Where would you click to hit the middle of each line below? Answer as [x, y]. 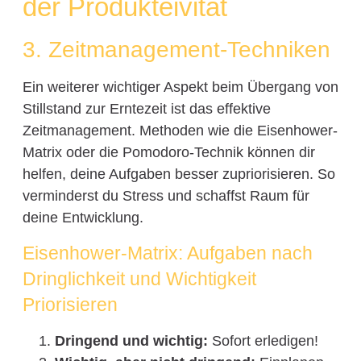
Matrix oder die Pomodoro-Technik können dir [168, 152]
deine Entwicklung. [83, 217]
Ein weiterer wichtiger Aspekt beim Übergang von [180, 87]
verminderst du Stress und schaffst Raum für [166, 195]
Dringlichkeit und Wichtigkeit [139, 279]
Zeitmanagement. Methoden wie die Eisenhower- [180, 130]
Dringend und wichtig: [131, 341]
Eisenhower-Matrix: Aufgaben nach [167, 253]
